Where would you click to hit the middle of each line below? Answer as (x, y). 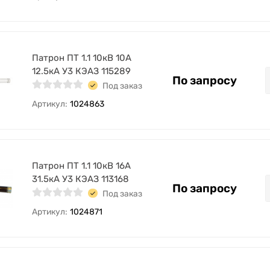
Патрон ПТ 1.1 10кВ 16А (81, 166)
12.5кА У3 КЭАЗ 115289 (81, 71)
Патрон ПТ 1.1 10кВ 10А (82, 58)
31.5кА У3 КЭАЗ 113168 (80, 179)
